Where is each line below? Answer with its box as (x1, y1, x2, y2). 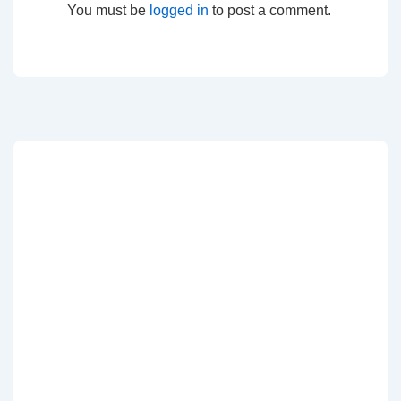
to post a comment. (209, 2, 331, 18)
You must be (67, 2, 149, 18)
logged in (149, 2, 209, 18)
